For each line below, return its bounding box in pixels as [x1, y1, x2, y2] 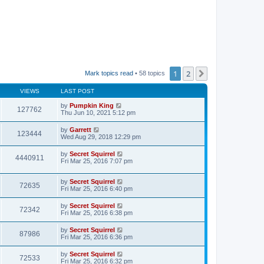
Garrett [70, 126, 91, 133]
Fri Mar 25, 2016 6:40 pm [61, 184, 133, 192]
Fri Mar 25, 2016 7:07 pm [61, 157, 133, 164]
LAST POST [61, 88, 94, 94]
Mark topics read [85, 69, 133, 77]
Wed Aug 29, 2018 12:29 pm [61, 133, 141, 140]
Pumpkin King [70, 102, 114, 109]
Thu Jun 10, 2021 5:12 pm [61, 109, 136, 116]
